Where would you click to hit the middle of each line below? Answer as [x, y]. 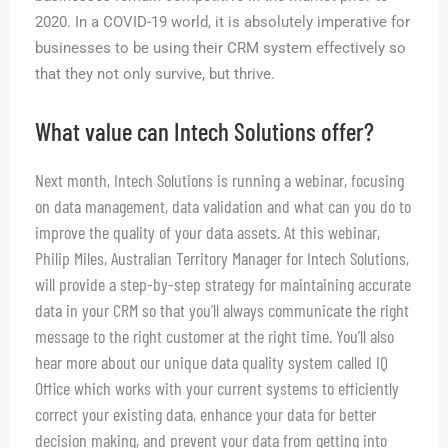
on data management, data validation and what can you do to [223, 205]
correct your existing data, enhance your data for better [206, 413]
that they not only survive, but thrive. [155, 74]
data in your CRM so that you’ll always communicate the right [222, 309]
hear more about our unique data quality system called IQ [212, 361]
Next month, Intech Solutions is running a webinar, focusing [220, 179]
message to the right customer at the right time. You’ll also [215, 335]
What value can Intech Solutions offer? [205, 130]
